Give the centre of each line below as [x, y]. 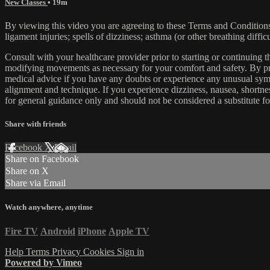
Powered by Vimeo [43, 262]
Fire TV [21, 231]
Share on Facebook [42, 159]
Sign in [130, 251]
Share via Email [36, 183]
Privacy [67, 251]
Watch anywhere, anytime [49, 207]
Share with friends [36, 124]
